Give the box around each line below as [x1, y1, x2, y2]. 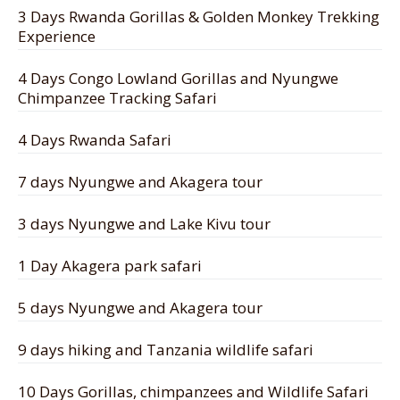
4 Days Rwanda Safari [18, 129, 171, 151]
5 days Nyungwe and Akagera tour [18, 297, 262, 319]
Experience [18, 26, 96, 47]
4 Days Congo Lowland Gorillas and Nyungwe [18, 68, 338, 89]
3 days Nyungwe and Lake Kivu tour [18, 213, 271, 235]
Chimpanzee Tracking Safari [18, 87, 217, 109]
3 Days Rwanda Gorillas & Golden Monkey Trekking [18, 6, 379, 28]
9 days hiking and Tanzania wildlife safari [18, 339, 313, 361]
